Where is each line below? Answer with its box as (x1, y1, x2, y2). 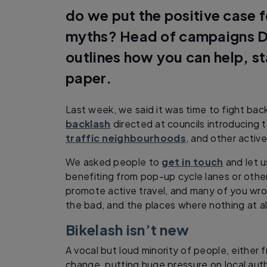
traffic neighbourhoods (66, 131, 186, 144)
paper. (66, 69, 111, 86)
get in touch (162, 155, 223, 168)
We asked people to (66, 155, 162, 168)
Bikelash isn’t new (66, 221, 190, 238)
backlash (66, 117, 111, 130)
